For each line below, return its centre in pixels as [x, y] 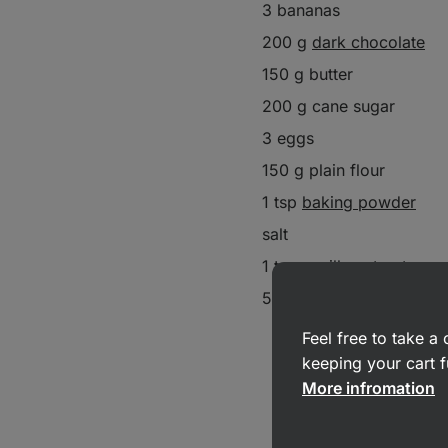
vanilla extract [354, 266]
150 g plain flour [323, 170]
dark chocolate [368, 42]
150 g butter [307, 74]
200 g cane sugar [328, 106]
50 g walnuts [310, 298]
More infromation [368, 388]
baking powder [359, 202]
